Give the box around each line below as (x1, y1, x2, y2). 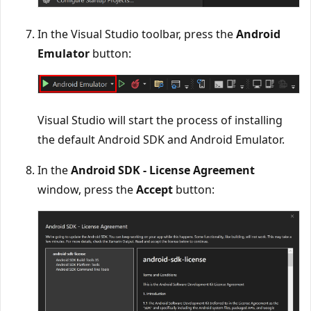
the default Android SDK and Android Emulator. (37, 132, 285, 148)
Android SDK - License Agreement (71, 162, 255, 178)
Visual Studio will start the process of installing (37, 112, 283, 128)
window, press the (37, 182, 136, 198)
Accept (136, 182, 173, 198)
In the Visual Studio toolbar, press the (37, 26, 236, 42)
